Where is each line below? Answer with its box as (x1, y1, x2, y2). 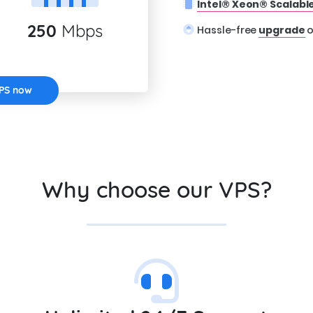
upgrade (259, 23, 305, 37)
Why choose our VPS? (41, 175, 272, 203)
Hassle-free (197, 23, 259, 37)
